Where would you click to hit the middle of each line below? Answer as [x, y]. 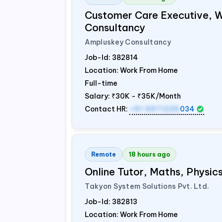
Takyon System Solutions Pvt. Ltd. [147, 186]
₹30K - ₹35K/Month [146, 96]
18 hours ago [150, 154]
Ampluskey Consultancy [128, 42]
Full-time [101, 83]
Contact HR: [107, 109]
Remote [104, 154]
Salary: [98, 96]
